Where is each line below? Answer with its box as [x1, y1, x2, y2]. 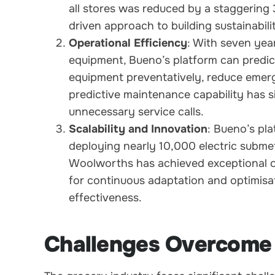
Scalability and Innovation [69, 122, 207, 136]
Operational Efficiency [69, 36, 187, 50]
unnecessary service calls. [69, 104, 204, 118]
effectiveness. [69, 190, 142, 204]
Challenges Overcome [44, 230, 272, 258]
